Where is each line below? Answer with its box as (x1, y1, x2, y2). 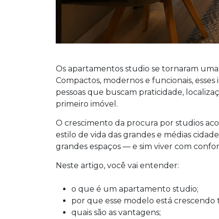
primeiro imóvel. (56, 99, 118, 109)
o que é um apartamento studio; (71, 184, 198, 194)
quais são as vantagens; (71, 208, 161, 217)
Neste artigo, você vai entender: (56, 161, 179, 170)
